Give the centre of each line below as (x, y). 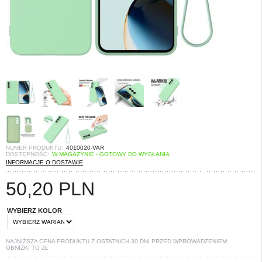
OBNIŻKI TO (24, 248)
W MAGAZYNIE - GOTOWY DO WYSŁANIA (111, 154)
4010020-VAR (85, 148)
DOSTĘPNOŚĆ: (27, 154)
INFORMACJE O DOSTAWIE (44, 162)
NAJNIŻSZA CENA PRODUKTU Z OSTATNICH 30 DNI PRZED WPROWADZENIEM (116, 241)
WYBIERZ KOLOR (35, 211)
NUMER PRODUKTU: (35, 148)
